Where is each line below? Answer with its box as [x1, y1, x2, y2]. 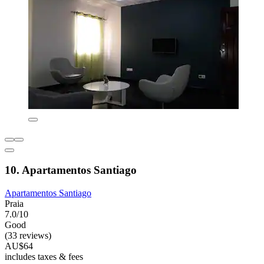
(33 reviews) [5, 230, 51, 240]
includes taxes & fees [5, 251, 83, 262]
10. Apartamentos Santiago [5, 163, 137, 176]
